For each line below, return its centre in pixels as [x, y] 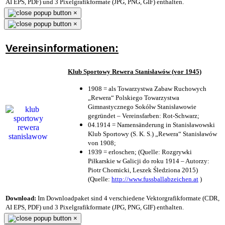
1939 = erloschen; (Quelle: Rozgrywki [140, 152]
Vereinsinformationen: [62, 48]
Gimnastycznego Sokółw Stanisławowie [142, 106]
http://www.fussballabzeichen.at [155, 179]
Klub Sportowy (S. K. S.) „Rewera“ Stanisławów [152, 134]
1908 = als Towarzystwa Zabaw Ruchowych [147, 88]
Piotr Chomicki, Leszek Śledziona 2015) [143, 170]
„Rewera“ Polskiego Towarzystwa [134, 97]
